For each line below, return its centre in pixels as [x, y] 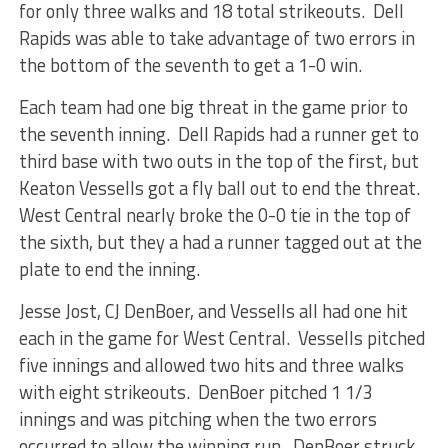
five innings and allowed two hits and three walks [211, 365]
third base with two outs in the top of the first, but [218, 161]
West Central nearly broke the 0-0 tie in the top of [214, 215]
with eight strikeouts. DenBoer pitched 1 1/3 [195, 392]
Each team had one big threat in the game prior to [213, 107]
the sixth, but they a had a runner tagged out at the [220, 242]
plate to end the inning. [109, 269]
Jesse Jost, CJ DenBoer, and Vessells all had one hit [213, 311]
